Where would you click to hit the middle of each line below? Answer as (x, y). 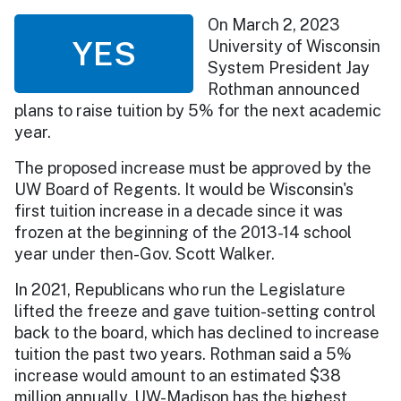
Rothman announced (284, 89)
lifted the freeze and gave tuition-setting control (195, 311)
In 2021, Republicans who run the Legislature (180, 289)
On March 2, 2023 (274, 24)
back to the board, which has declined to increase (197, 332)
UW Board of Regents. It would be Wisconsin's (184, 189)
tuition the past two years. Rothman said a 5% (183, 354)
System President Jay (289, 67)
